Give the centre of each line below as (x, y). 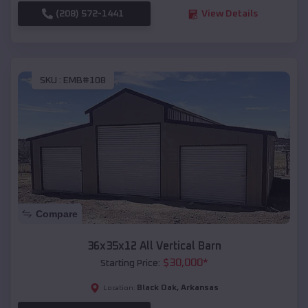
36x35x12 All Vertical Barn (154, 246)
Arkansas (199, 288)
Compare (57, 214)
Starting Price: (130, 264)
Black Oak (156, 288)
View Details (229, 14)
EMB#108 (85, 80)
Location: (119, 288)
